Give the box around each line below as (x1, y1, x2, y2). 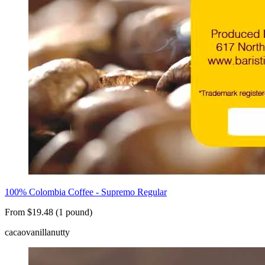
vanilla (26, 227, 51, 238)
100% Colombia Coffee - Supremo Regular (5, 187, 167, 198)
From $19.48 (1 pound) (5, 207, 92, 218)
